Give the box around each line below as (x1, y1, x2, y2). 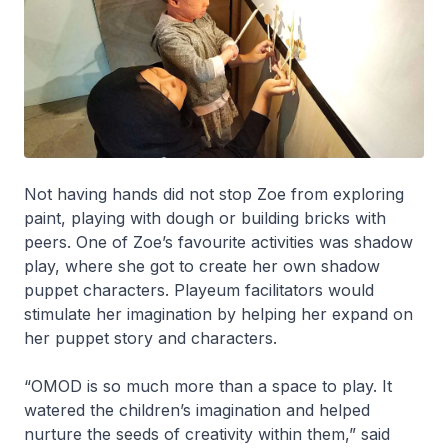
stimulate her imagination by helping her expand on (24, 303, 413, 324)
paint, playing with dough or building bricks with (24, 207, 386, 228)
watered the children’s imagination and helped (24, 399, 370, 420)
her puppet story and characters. (24, 327, 282, 348)
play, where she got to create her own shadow (24, 255, 380, 276)
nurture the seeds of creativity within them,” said (24, 423, 390, 444)
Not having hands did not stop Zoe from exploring (24, 183, 404, 204)
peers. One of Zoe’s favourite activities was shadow (24, 231, 413, 252)
